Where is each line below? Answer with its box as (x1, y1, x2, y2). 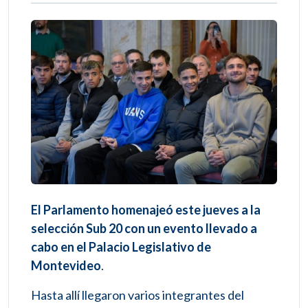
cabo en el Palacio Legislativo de (31, 239, 211, 255)
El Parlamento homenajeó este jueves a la (31, 202, 261, 218)
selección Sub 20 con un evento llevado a (31, 221, 257, 236)
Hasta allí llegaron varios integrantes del (31, 287, 244, 303)
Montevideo (31, 258, 101, 274)
